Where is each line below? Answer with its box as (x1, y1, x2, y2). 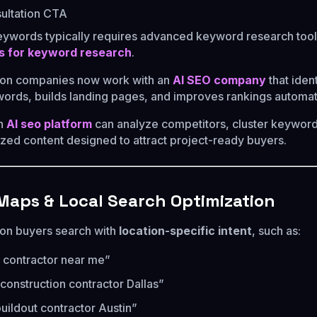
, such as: (252, 224, 301, 238)
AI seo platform (6, 117, 92, 131)
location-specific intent (119, 224, 252, 238)
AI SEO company (173, 73, 266, 87)
